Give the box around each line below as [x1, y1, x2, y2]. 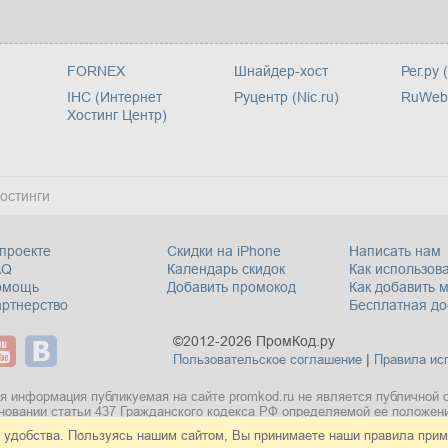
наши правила [329, 428, 414, 443]
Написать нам [349, 243, 442, 260]
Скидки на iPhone [166, 243, 281, 260]
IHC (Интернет [67, 89, 163, 106]
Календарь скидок [166, 261, 285, 278]
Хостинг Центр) [67, 107, 168, 124]
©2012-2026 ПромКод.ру [172, 333, 335, 350]
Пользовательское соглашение [172, 352, 362, 368]
